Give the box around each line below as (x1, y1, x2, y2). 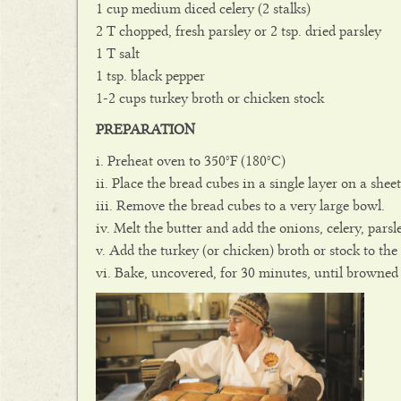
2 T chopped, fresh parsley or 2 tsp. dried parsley (96, 23, 381, 38)
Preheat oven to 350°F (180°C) (107, 153, 286, 168)
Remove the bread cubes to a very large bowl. (116, 198, 385, 213)
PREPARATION (96, 122, 195, 137)
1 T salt (96, 46, 140, 61)
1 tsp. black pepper (96, 68, 205, 83)
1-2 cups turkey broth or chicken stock (96, 90, 324, 106)
